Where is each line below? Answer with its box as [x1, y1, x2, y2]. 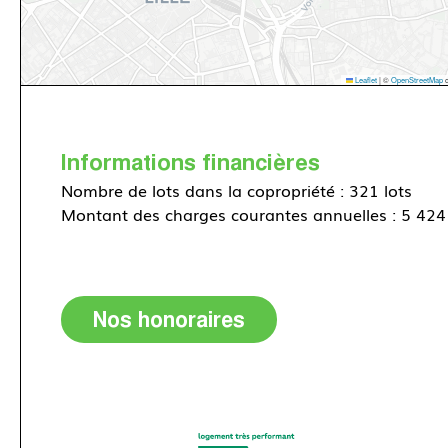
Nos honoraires [93, 305, 245, 335]
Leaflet [353, 74, 378, 86]
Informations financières [61, 146, 320, 178]
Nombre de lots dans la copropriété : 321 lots [61, 178, 412, 203]
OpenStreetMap [391, 74, 444, 86]
